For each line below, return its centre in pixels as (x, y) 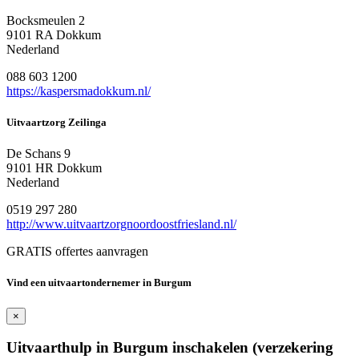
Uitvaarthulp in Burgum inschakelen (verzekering (170, 348)
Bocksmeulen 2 (46, 20)
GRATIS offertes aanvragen (77, 252)
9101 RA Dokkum (54, 34)
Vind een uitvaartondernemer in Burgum (99, 283)
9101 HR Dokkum (54, 168)
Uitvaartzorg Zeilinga (56, 123)
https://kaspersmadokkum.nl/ (79, 91)
